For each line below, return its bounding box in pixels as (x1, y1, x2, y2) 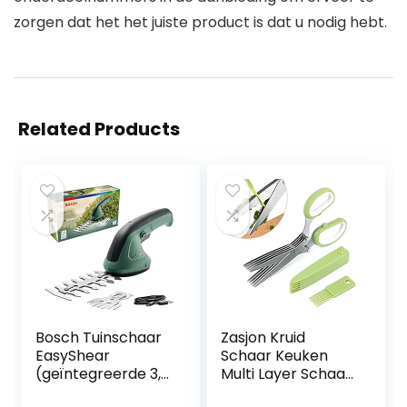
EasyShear (35, 345, 111, 367)
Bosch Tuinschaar (35, 327, 163, 349)
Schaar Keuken (221, 345, 329, 367)
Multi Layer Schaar (221, 363, 352, 385)
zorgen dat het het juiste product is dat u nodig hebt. (14, 12, 387, 34)
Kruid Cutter (221, 382, 308, 403)
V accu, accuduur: (35, 382, 162, 403)
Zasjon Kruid (221, 327, 306, 349)
